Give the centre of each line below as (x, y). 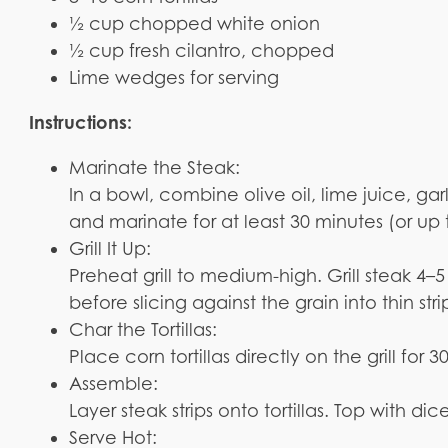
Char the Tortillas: (143, 329)
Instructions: (81, 121)
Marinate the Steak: (155, 167)
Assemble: (114, 383)
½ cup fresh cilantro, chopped (202, 50)
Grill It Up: (110, 248)
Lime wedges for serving (174, 77)
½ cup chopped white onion (195, 23)
